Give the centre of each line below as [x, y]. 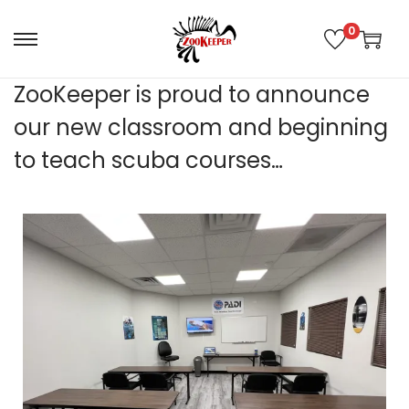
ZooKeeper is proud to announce [192, 95]
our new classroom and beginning [201, 128]
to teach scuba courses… [148, 161]
